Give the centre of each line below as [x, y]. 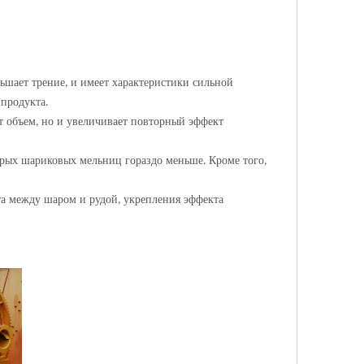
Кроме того [236, 160]
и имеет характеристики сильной [152, 82]
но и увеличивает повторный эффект [132, 121]
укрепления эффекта [173, 199]
